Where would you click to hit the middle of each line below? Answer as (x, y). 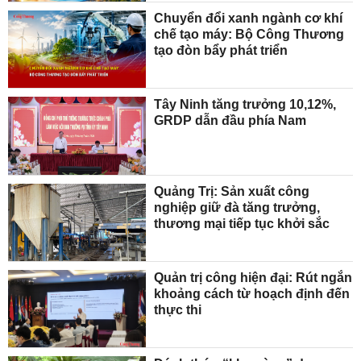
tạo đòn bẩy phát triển (221, 50)
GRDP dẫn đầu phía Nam (230, 121)
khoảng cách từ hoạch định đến (252, 293)
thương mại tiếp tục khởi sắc (242, 223)
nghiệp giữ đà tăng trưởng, (237, 207)
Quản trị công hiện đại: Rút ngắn (253, 277)
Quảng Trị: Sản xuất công (232, 191)
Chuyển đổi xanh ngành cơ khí (249, 18)
